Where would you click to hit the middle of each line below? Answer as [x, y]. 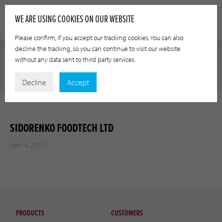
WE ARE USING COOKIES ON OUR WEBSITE [75, 20]
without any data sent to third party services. [75, 59]
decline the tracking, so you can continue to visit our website [98, 49]
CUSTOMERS [127, 213]
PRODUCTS [30, 213]
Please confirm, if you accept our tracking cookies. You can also [99, 38]
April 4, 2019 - [29, 144]
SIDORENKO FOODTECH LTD [62, 128]
